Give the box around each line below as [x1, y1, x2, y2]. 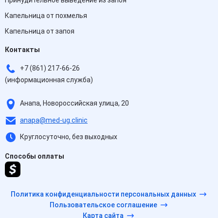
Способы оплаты [5, 152, 64, 161]
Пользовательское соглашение [49, 201, 157, 209]
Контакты [5, 46, 40, 54]
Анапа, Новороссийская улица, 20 [18, 99, 129, 108]
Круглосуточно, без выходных [18, 132, 117, 141]
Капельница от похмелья [5, 12, 87, 19]
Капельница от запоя [5, 27, 74, 35]
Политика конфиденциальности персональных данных [10, 190, 196, 199]
